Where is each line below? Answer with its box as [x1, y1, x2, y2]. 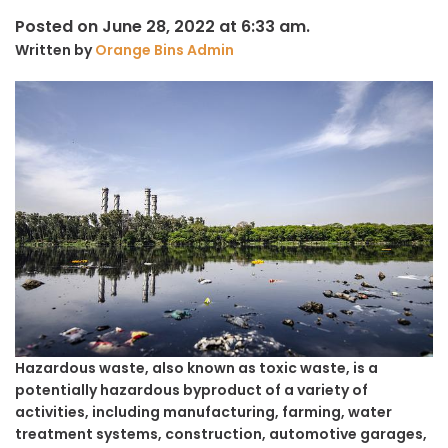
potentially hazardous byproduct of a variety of [15, 380, 368, 401]
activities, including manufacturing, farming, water [15, 402, 392, 423]
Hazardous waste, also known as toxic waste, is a [15, 358, 378, 379]
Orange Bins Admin [95, 39, 234, 60]
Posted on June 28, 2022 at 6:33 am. [15, 14, 310, 38]
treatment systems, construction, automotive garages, [15, 424, 427, 445]
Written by [15, 39, 95, 60]
